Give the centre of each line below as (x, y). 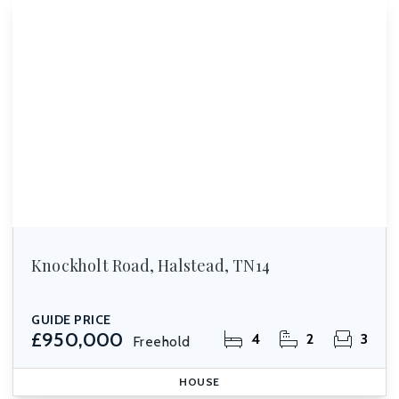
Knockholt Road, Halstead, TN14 (151, 265)
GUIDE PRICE (71, 320)
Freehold (161, 342)
